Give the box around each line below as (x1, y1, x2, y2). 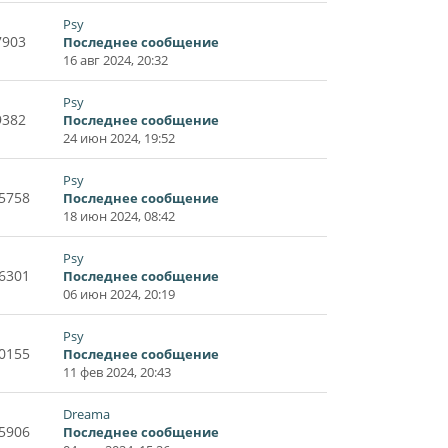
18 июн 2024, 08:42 (63, 206, 175, 225)
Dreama (63, 404, 110, 423)
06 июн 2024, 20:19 (63, 284, 175, 303)
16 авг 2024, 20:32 (63, 50, 168, 69)
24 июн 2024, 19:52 (63, 128, 175, 147)
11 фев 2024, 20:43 (63, 362, 171, 381)
